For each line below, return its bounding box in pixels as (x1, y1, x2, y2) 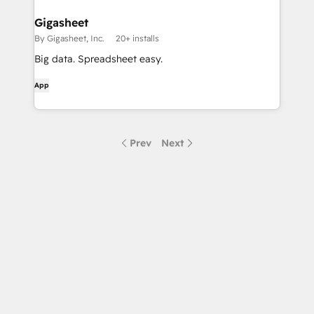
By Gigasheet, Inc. (34, 33, 104, 43)
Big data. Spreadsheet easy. (34, 53, 163, 65)
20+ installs (116, 33, 159, 43)
